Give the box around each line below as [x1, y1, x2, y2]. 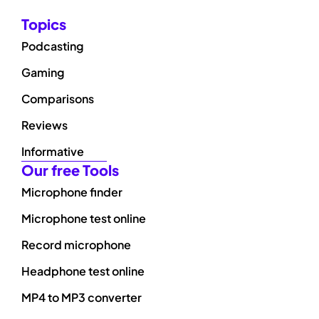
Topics [21, 15, 66, 33]
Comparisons [21, 91, 94, 107]
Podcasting [21, 38, 83, 54]
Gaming [21, 65, 64, 80]
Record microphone [21, 237, 131, 253]
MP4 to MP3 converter [21, 290, 142, 305]
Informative [21, 144, 84, 159]
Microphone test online [21, 211, 146, 226]
